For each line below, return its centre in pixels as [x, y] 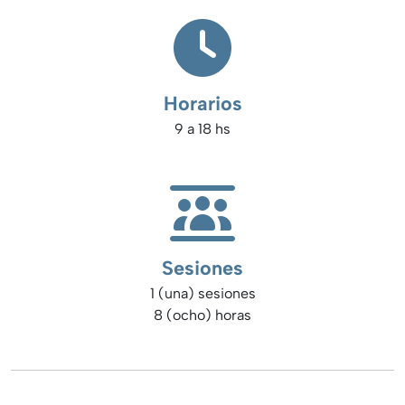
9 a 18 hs [202, 129]
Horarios [202, 104]
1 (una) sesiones [202, 294]
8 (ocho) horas [202, 316]
